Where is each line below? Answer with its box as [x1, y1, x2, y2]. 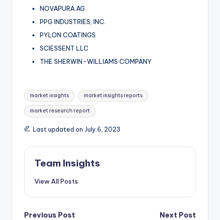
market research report [30, 108, 90, 114]
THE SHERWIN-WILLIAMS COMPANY [40, 57, 152, 66]
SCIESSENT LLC [40, 44, 88, 53]
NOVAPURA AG [40, 4, 85, 12]
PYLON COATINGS [40, 30, 96, 39]
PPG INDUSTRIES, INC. [40, 17, 106, 26]
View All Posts [34, 177, 78, 186]
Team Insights [34, 157, 100, 169]
